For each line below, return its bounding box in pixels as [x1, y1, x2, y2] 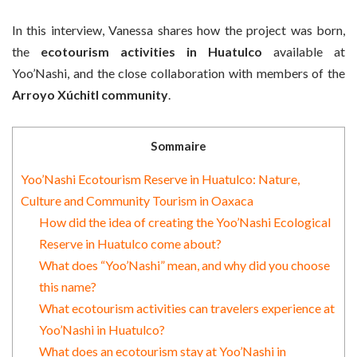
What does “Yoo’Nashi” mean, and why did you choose [38, 257, 330, 273]
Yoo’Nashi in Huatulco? [38, 322, 165, 338]
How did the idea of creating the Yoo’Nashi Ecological [38, 214, 331, 230]
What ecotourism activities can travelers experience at [38, 300, 335, 316]
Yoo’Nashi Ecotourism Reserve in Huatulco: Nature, [21, 171, 300, 187]
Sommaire [151, 139, 206, 154]
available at [262, 43, 345, 59]
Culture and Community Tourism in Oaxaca [21, 193, 253, 209]
